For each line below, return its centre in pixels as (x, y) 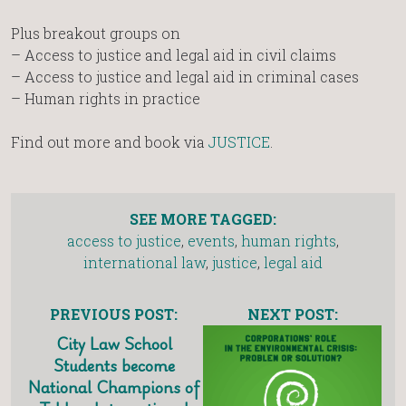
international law (145, 263)
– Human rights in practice (106, 99)
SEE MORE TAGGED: (203, 219)
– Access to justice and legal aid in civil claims (174, 55)
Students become (114, 366)
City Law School (114, 344)
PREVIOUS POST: (114, 314)
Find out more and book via (110, 142)
